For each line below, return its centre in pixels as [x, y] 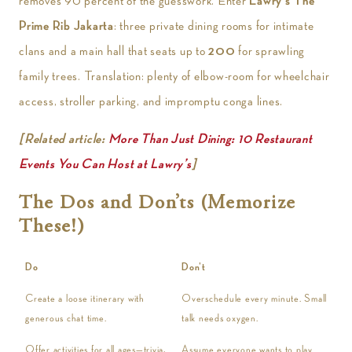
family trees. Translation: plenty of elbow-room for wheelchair [174, 76]
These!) [52, 227]
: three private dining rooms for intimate [214, 26]
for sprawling [270, 51]
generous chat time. [66, 318]
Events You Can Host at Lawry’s [105, 164]
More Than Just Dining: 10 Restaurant [210, 139]
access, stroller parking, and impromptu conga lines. [151, 101]
